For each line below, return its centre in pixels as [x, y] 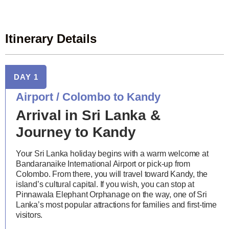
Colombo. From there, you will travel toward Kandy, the [112, 174]
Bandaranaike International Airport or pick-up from [103, 164]
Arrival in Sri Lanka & [88, 116]
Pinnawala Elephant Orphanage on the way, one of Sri [111, 195]
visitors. [29, 215]
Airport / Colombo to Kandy [88, 97]
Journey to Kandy [76, 132]
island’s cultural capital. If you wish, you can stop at [105, 185]
